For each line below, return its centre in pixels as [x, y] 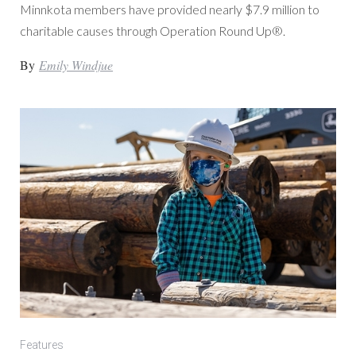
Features [42, 344]
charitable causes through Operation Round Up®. [153, 30]
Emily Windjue [76, 64]
